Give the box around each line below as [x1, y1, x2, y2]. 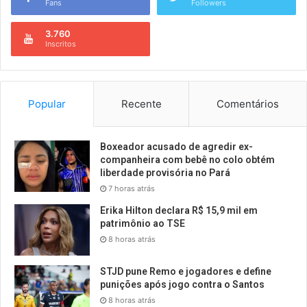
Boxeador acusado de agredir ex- [100, 141, 253, 153]
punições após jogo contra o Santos [100, 279, 265, 291]
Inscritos [45, 39, 76, 49]
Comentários [217, 97, 280, 111]
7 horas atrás [108, 184, 155, 194]
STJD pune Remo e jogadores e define [100, 266, 271, 278]
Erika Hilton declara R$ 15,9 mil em [100, 205, 258, 217]
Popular [27, 97, 66, 111]
